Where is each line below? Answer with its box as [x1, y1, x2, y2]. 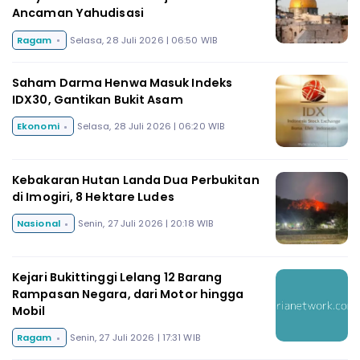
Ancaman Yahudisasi [12, 5, 144, 22]
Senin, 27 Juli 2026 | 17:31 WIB [69, 331, 200, 345]
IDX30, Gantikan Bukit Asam [12, 91, 183, 108]
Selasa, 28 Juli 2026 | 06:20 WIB [76, 120, 225, 133]
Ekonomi [17, 120, 59, 133]
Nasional [17, 217, 60, 231]
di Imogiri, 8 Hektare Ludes [12, 188, 174, 205]
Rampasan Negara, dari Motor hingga [12, 285, 244, 302]
